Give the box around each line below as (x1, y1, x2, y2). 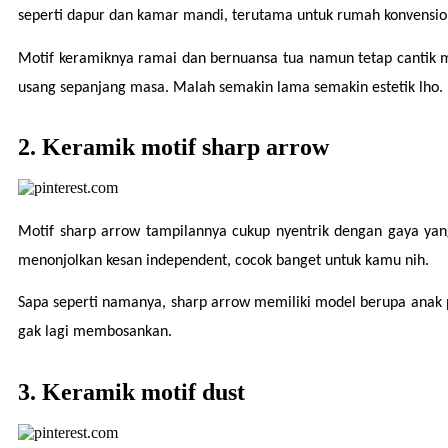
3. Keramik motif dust (18, 378, 245, 405)
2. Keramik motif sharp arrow (18, 134, 329, 161)
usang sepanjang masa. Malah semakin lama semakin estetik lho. (18, 79, 443, 96)
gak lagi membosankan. (18, 324, 172, 341)
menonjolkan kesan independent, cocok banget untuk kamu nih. (18, 253, 429, 270)
